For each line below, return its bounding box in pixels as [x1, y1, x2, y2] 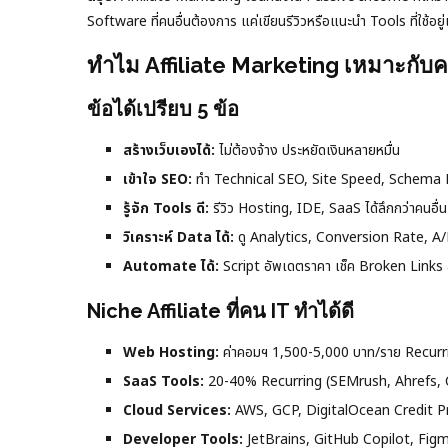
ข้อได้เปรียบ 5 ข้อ [87, 96, 239, 121]
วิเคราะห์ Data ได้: [123, 226, 234, 248]
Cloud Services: [123, 399, 231, 421]
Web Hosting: [123, 341, 219, 363]
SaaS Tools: [123, 370, 204, 392]
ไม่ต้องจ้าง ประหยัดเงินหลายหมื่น [215, 139, 400, 161]
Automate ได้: [123, 255, 219, 277]
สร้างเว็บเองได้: [123, 139, 215, 161]
